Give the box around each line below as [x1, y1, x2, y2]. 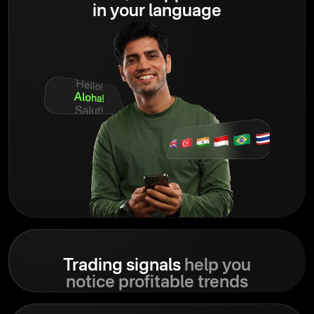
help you [181, 257, 251, 275]
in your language [93, 3, 221, 20]
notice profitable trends [66, 274, 248, 292]
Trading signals [63, 257, 181, 275]
